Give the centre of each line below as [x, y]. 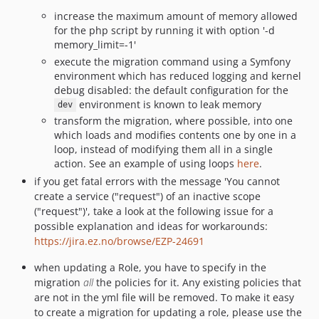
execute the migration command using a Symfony [172, 61]
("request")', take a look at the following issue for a [154, 211]
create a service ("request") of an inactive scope [147, 196]
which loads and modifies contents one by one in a [175, 135]
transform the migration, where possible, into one [173, 121]
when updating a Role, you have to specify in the [150, 267]
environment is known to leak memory [168, 104]
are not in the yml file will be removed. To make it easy [164, 297]
